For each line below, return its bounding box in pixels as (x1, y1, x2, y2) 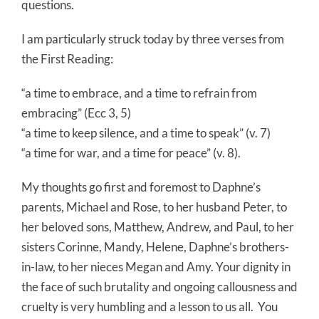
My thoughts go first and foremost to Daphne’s (21, 179, 261, 195)
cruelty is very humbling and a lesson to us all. (21, 299, 253, 315)
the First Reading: (21, 51, 113, 67)
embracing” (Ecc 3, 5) (21, 105, 131, 121)
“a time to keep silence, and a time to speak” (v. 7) (21, 125, 271, 141)
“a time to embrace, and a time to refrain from (21, 85, 257, 101)
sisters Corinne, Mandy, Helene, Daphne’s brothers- (21, 239, 289, 255)
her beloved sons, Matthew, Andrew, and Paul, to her (21, 219, 294, 235)
